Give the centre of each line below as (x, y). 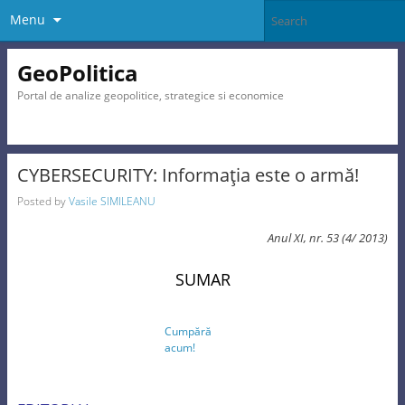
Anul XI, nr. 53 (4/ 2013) (328, 238)
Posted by (42, 201)
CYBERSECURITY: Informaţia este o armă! (188, 175)
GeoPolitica (77, 72)
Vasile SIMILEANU (112, 201)
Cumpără (188, 332)
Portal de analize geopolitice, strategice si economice (150, 95)
